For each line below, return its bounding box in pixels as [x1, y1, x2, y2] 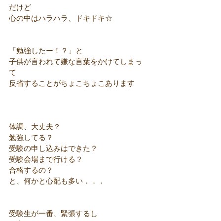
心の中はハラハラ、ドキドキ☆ [9, 14, 112, 23]
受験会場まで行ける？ [9, 155, 83, 164]
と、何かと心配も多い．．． [9, 177, 105, 186]
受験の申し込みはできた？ [9, 145, 98, 153]
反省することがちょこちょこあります [9, 79, 135, 88]
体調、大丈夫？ [9, 123, 61, 132]
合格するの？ [9, 166, 53, 175]
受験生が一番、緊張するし [9, 210, 98, 219]
